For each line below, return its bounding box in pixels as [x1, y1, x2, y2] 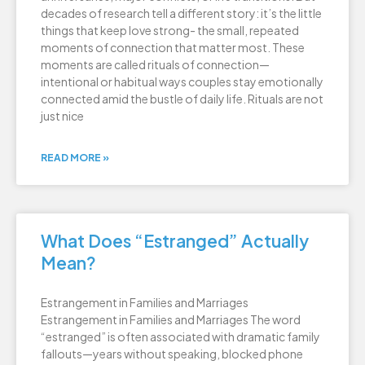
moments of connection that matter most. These [41, 40, 305, 55]
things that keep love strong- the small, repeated [41, 23, 299, 38]
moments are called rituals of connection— [41, 57, 270, 73]
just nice [41, 108, 84, 124]
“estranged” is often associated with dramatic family [41, 329, 320, 345]
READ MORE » [41, 152, 109, 165]
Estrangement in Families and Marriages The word [41, 312, 301, 328]
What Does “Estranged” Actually [41, 230, 309, 253]
